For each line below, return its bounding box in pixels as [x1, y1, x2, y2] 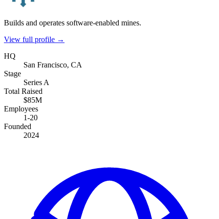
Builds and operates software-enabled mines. [4, 18, 141, 27]
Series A [23, 78, 49, 87]
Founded [4, 122, 31, 131]
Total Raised [4, 87, 43, 95]
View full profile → [4, 35, 65, 44]
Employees [4, 104, 38, 113]
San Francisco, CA [23, 60, 82, 69]
